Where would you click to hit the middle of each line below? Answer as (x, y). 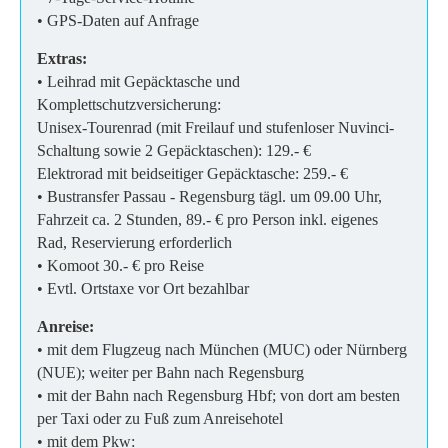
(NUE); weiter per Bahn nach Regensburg (170, 372)
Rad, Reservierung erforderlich (134, 242)
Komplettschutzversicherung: (129, 104)
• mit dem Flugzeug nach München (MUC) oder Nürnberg (222, 349)
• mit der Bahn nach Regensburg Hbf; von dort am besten (218, 395)
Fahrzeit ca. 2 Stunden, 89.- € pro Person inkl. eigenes (207, 219)
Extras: (62, 58)
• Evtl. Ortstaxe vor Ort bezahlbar (143, 288)
